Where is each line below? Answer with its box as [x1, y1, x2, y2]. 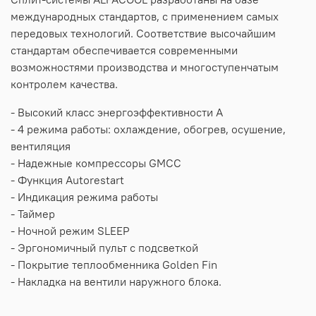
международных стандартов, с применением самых [11, 8, 279, 23]
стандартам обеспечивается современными [11, 42, 238, 57]
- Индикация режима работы [11, 189, 158, 204]
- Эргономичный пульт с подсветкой [11, 240, 198, 255]
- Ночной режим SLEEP [11, 223, 130, 238]
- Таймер [11, 206, 55, 221]
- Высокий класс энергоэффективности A [11, 104, 223, 119]
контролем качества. [11, 76, 118, 91]
